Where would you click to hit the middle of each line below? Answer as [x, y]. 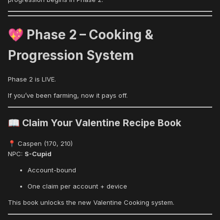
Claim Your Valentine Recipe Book [100, 123]
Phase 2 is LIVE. [32, 79]
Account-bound [52, 170]
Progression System [71, 55]
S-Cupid [38, 153]
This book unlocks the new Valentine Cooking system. [91, 202]
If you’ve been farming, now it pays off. [68, 95]
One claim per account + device [77, 186]
